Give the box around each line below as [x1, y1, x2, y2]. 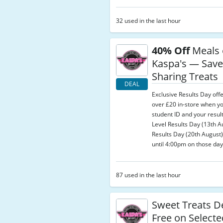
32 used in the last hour [116, 16, 181, 25]
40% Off [152, 44, 190, 57]
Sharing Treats [152, 70, 219, 83]
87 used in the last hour [116, 171, 181, 179]
